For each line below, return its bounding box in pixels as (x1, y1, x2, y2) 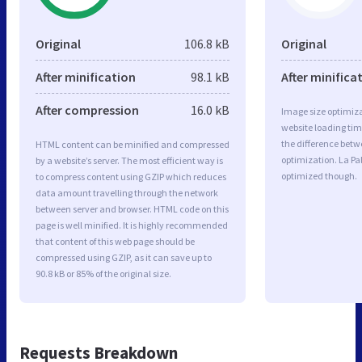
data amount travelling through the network (36, 186, 218, 199)
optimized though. (281, 169, 357, 182)
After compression (36, 101, 139, 118)
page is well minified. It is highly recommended (36, 218, 228, 231)
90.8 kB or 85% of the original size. (36, 267, 171, 280)
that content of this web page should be (36, 234, 195, 247)
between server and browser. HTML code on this (36, 202, 229, 215)
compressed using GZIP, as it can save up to (36, 250, 212, 263)
